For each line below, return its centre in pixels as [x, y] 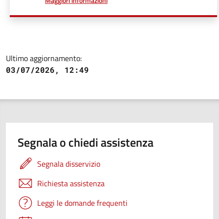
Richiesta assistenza [71, 183]
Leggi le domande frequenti [82, 203]
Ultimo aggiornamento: [44, 58]
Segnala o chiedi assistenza [86, 142]
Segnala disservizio [69, 164]
